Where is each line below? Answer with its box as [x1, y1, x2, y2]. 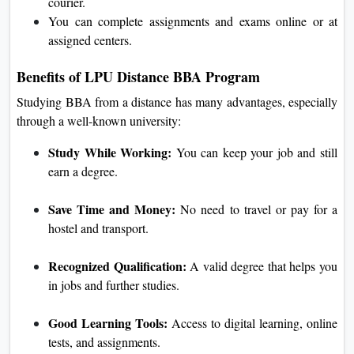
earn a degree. [48, 162, 118, 179]
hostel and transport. [48, 219, 149, 236]
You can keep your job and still [175, 143, 338, 160]
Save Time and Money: [48, 199, 176, 218]
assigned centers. [48, 31, 132, 48]
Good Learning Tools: [48, 313, 168, 332]
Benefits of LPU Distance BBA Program [17, 66, 260, 87]
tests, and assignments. [48, 333, 160, 350]
